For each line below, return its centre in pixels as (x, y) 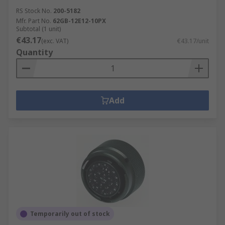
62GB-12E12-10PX (79, 21)
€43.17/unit (193, 41)
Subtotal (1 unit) (38, 29)
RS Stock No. (34, 11)
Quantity (34, 52)
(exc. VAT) (55, 41)
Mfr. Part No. (34, 21)
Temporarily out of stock (70, 214)
